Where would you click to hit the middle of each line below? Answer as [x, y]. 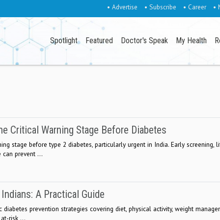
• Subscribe [160, 7]
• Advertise [122, 7]
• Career [194, 7]
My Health [192, 41]
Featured [99, 41]
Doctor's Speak [145, 41]
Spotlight [64, 41]
